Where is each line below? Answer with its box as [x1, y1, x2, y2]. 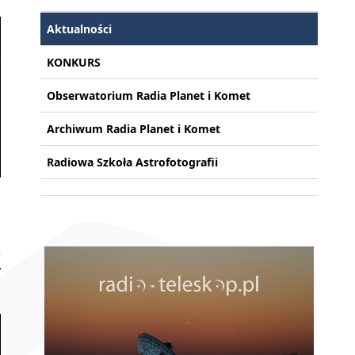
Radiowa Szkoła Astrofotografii [47, 155, 218, 170]
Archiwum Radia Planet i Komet [47, 121, 220, 136]
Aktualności [47, 21, 112, 36]
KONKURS [47, 55, 101, 70]
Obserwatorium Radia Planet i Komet [47, 88, 250, 103]
